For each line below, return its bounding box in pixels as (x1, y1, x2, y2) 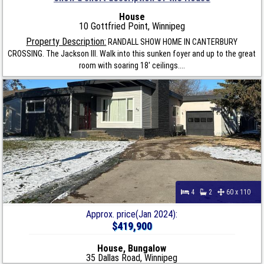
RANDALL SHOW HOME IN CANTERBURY (106, 37, 238, 47)
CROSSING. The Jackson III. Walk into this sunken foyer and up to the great (8, 48, 256, 58)
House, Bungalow (97, 242, 167, 254)
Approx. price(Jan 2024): (86, 208, 178, 220)
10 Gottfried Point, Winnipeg (78, 20, 185, 32)
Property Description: (26, 35, 107, 47)
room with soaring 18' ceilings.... (78, 60, 185, 70)
